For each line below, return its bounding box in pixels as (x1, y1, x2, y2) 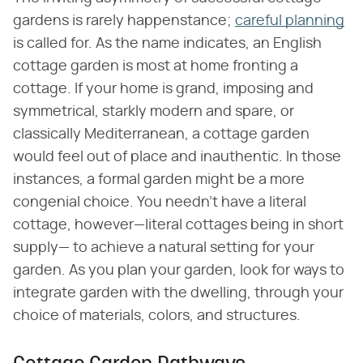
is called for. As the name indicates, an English (13, 36, 322, 51)
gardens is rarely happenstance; (13, 13, 235, 28)
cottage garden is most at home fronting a (13, 58, 298, 74)
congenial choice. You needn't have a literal (13, 194, 306, 210)
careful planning (235, 13, 344, 28)
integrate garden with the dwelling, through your (13, 285, 344, 301)
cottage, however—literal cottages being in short (13, 217, 344, 233)
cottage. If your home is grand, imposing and (13, 81, 314, 96)
